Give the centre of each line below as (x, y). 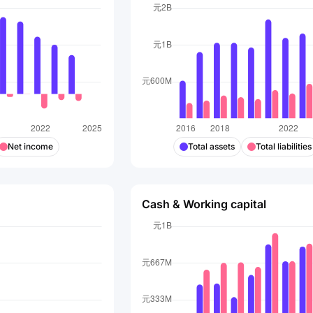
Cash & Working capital (204, 204)
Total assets (212, 146)
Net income (30, 146)
